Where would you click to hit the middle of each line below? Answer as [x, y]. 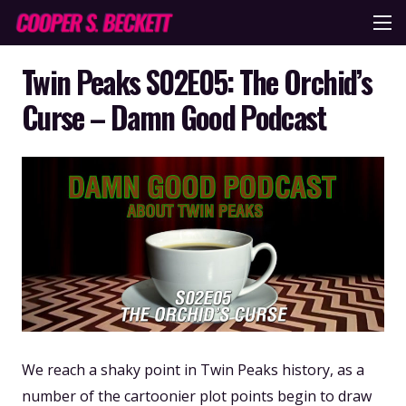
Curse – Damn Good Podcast [174, 118]
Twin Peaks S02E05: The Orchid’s [197, 82]
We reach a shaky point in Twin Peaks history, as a [193, 369]
